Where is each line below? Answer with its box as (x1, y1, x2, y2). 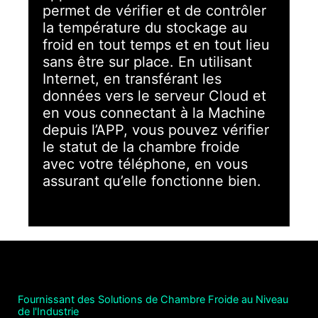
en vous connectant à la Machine (43, 104, 265, 121)
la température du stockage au (43, 18, 248, 36)
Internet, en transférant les (43, 70, 221, 87)
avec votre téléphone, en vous (43, 155, 248, 172)
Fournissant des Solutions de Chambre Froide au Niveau (18, 292, 288, 306)
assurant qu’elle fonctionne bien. (43, 172, 261, 190)
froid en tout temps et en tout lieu (43, 35, 270, 53)
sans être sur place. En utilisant (43, 53, 252, 70)
